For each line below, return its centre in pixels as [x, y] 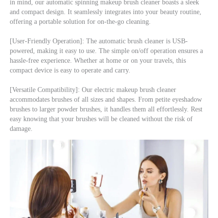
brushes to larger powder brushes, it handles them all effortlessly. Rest [106, 109]
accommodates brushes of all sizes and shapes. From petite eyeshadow [106, 100]
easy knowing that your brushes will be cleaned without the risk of [101, 119]
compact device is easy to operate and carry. [70, 71]
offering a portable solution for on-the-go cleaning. [80, 22]
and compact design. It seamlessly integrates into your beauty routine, [106, 12]
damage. [21, 129]
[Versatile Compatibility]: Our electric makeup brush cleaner [93, 90]
